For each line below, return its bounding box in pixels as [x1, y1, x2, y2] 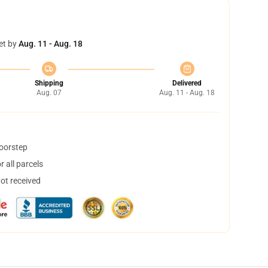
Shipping [34, 79, 63, 87]
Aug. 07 [36, 89, 62, 97]
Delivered [172, 79, 202, 87]
